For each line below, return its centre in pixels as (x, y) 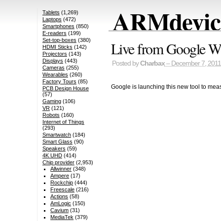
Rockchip (62, 183)
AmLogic (61, 203)
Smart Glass (57, 142)
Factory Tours (59, 82)
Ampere (60, 176)
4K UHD (52, 156)
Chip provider (58, 163)
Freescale (63, 190)
